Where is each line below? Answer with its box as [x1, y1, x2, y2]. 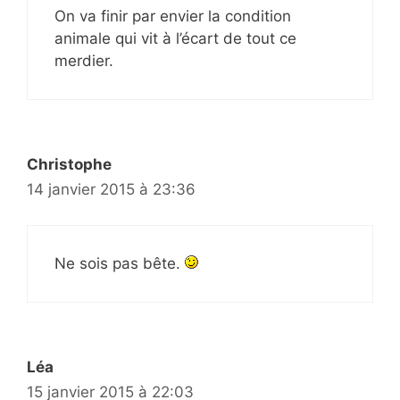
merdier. [54, 51, 113, 70]
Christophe [27, 154, 112, 173]
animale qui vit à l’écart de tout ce [54, 29, 296, 47]
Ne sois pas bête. [54, 254, 185, 273]
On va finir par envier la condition [54, 6, 291, 25]
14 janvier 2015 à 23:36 [27, 179, 196, 198]
